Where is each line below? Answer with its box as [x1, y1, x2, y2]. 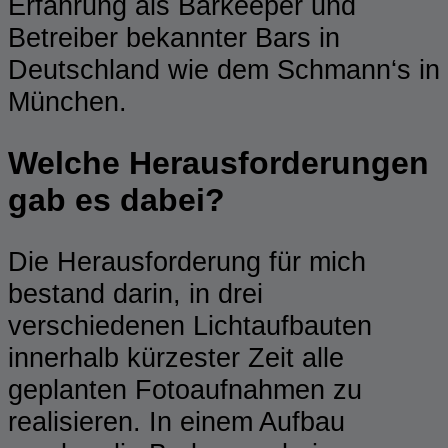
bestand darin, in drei [8, 277, 263, 309]
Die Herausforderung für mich [8, 245, 366, 277]
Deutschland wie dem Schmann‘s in [8, 53, 440, 85]
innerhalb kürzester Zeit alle [8, 341, 344, 373]
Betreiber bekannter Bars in [8, 21, 340, 53]
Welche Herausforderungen [8, 144, 429, 181]
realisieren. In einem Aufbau [8, 405, 345, 437]
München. [8, 85, 127, 117]
